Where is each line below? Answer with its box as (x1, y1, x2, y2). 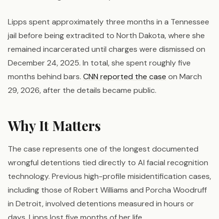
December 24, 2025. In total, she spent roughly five (8, 58, 191, 68)
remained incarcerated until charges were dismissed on (8, 44, 205, 55)
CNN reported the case (83, 71, 166, 82)
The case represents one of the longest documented (8, 144, 198, 154)
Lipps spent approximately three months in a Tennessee (8, 17, 209, 27)
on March (166, 71, 202, 82)
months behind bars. (8, 71, 83, 82)
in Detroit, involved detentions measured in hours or (8, 198, 194, 209)
